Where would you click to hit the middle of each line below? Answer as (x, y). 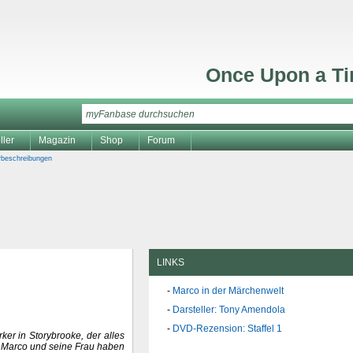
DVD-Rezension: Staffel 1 (227, 329)
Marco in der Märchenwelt (228, 291)
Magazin (57, 140)
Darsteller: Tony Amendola (229, 310)
